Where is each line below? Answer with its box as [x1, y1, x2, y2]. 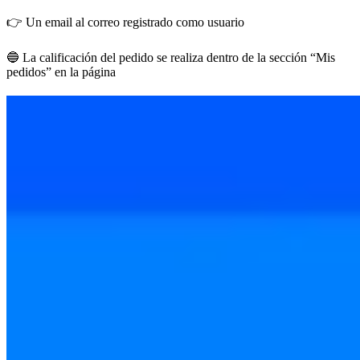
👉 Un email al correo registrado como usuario [6, 15, 244, 30]
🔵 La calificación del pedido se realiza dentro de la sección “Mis [6, 51, 335, 65]
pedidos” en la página [6, 65, 116, 80]
